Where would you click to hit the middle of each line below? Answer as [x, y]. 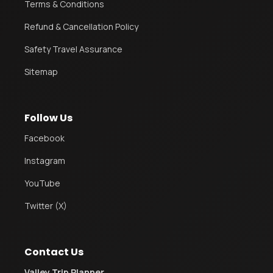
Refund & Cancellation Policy [81, 27]
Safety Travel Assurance [73, 49]
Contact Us [54, 252]
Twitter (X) [46, 206]
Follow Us [48, 118]
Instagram [45, 161]
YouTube [42, 183]
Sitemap [41, 72]
